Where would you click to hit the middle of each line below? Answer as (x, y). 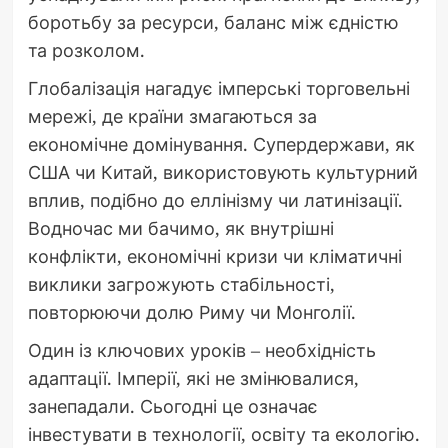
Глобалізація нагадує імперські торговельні (218, 87)
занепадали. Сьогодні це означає (172, 405)
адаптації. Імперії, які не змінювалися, (193, 377)
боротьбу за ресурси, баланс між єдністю (213, 21)
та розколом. (86, 49)
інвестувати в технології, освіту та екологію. (223, 433)
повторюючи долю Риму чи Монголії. (191, 311)
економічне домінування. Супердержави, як (221, 143)
